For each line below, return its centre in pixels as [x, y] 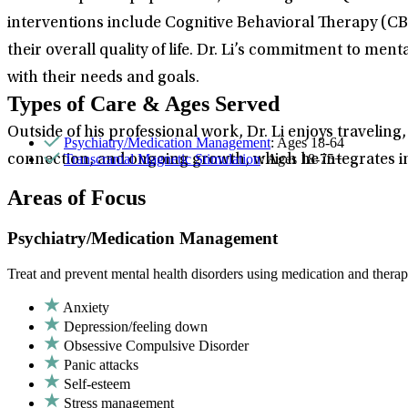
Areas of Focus [76, 198]
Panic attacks [101, 364]
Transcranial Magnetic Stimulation [162, 159]
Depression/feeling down [136, 326]
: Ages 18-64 [307, 143]
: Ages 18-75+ [301, 159]
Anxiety [86, 307]
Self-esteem [97, 383]
